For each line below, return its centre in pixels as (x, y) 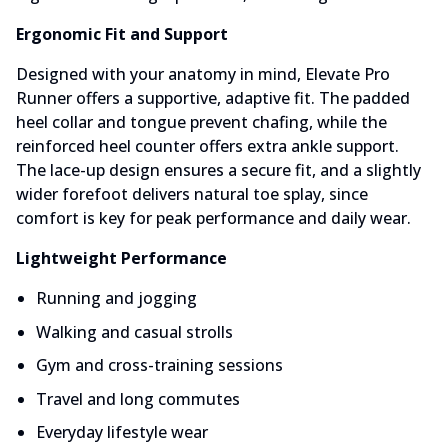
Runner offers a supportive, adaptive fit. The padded (213, 98)
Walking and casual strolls (134, 331)
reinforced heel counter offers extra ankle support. (207, 146)
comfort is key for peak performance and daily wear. (213, 218)
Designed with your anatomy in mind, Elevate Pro (203, 74)
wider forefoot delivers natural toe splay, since (192, 194)
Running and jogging (116, 298)
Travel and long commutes (138, 398)
